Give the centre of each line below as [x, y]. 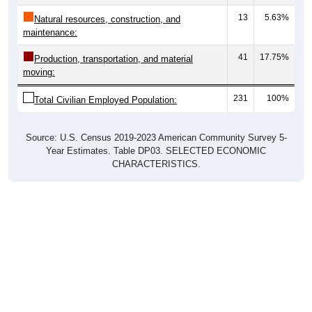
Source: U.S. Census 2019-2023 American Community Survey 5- [156, 123]
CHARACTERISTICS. [156, 149]
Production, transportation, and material [114, 44]
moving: [39, 57]
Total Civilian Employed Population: [106, 85]
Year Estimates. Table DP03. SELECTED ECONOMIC [156, 136]
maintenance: [50, 17]
